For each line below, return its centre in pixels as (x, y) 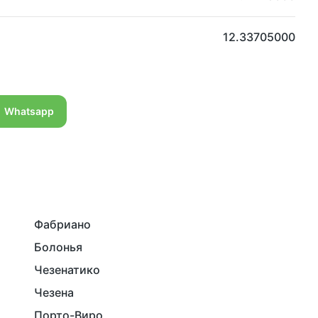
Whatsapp (29, 111)
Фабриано (62, 224)
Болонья (58, 247)
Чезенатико (67, 270)
